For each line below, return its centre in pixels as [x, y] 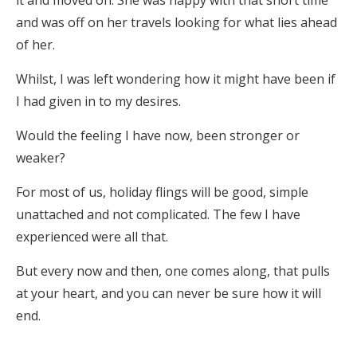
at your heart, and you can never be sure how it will [169, 293]
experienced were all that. [92, 237]
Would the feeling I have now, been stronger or [158, 135]
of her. [35, 45]
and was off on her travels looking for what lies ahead [177, 22]
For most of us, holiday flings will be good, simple [162, 192]
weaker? [41, 158]
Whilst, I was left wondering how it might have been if [176, 79]
